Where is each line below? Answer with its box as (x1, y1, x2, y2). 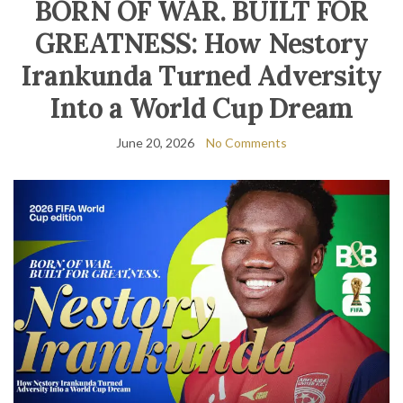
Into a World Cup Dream (49, 91, 354, 125)
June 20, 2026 (116, 135, 194, 150)
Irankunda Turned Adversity (21, 58, 382, 93)
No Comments (206, 135, 287, 150)
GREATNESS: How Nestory (34, 26, 369, 60)
